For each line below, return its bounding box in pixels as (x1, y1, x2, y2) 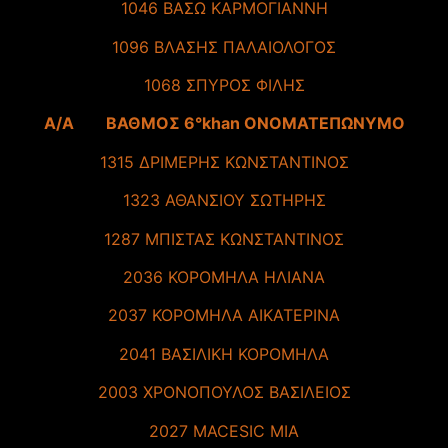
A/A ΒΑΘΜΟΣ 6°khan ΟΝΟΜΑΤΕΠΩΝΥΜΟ (43, 113, 405, 134)
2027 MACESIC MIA (149, 420, 299, 441)
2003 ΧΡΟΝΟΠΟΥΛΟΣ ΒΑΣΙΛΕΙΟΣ (97, 382, 351, 403)
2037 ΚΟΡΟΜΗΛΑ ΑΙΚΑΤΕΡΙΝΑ (108, 305, 340, 326)
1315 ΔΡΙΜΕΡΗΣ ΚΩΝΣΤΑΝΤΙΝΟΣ (99, 151, 349, 172)
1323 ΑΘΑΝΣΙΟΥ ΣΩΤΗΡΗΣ (122, 190, 326, 211)
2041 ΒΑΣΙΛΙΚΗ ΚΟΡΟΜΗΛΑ (119, 343, 329, 364)
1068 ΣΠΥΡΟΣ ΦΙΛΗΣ (143, 75, 305, 96)
